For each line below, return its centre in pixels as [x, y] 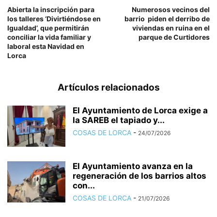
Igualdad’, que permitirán [48, 28]
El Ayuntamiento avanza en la [133, 166]
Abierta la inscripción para [51, 9]
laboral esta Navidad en [46, 46]
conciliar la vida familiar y [49, 37]
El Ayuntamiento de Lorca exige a [140, 110]
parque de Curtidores [174, 37]
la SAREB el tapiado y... [119, 120]
